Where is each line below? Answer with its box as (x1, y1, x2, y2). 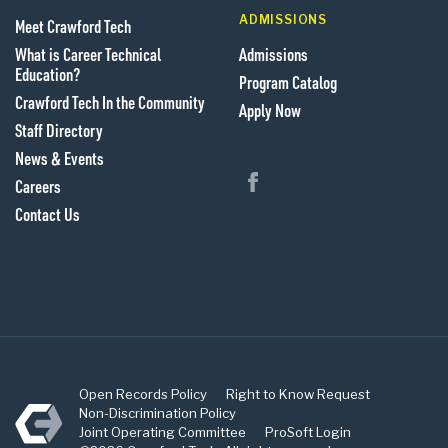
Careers (15, 174, 61, 197)
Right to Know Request (226, 385, 370, 402)
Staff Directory (15, 118, 103, 141)
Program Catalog (239, 70, 337, 93)
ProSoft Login (265, 423, 351, 440)
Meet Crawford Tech (15, 14, 131, 37)
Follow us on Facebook (266, 168, 420, 187)
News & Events (15, 146, 104, 169)
